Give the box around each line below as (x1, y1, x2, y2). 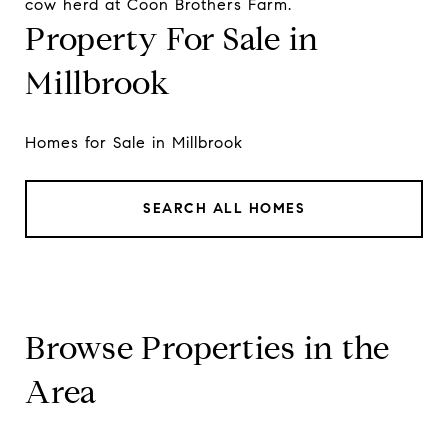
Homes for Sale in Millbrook (25, 132, 243, 152)
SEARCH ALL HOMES (143, 199, 305, 217)
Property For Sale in (25, 18, 319, 59)
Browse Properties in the (25, 327, 390, 368)
